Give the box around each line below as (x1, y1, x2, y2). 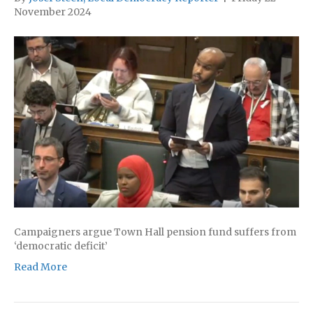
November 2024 (14, 6, 92, 19)
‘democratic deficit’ (14, 240, 108, 253)
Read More (14, 261, 67, 274)
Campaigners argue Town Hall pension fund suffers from (14, 226, 296, 239)
